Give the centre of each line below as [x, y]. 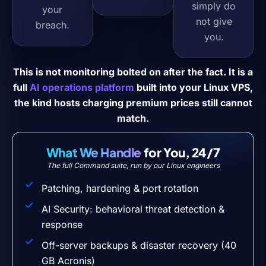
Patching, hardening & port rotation [120, 188]
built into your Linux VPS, [194, 87]
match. [133, 118]
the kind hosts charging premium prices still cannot [133, 102]
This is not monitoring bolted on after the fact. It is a [133, 72]
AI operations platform [82, 87]
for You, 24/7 [181, 152]
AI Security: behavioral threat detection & [133, 209]
